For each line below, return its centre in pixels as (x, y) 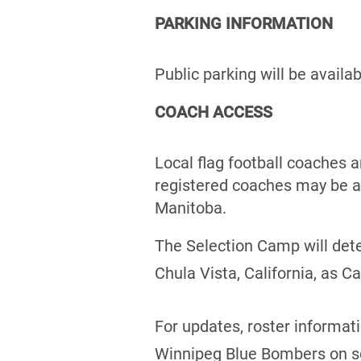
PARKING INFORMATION (244, 23)
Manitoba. (191, 207)
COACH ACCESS (214, 112)
